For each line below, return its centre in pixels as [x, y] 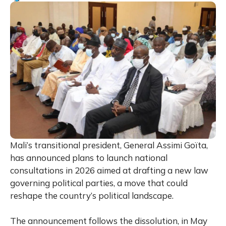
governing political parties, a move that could [99, 183]
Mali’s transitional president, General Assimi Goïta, [109, 145]
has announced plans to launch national [89, 157]
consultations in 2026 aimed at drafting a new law [109, 170]
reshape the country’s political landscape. [92, 195]
